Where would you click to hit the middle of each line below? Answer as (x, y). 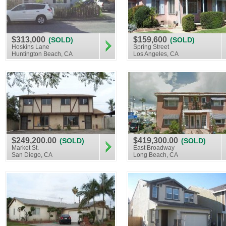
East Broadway (154, 148)
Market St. (25, 148)
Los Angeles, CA (156, 54)
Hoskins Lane (31, 47)
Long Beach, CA (156, 155)
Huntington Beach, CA (42, 54)
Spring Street (151, 47)
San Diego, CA (32, 155)
